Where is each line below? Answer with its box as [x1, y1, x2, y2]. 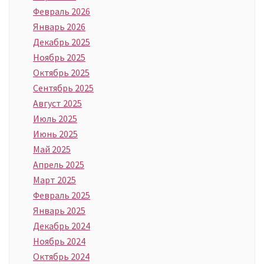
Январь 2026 [33, 21, 85, 33]
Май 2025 [33, 143, 71, 156]
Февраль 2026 [33, 5, 90, 18]
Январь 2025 [33, 204, 85, 217]
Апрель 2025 [33, 159, 84, 171]
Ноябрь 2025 [33, 51, 85, 64]
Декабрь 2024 [33, 220, 90, 232]
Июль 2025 [33, 113, 77, 125]
